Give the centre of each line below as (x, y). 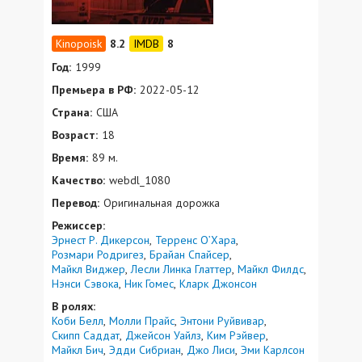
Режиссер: (78, 225)
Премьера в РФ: (94, 89)
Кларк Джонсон (218, 283)
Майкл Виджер (88, 269)
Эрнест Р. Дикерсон (101, 240)
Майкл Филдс (271, 269)
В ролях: (74, 306)
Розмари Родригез (98, 254)
